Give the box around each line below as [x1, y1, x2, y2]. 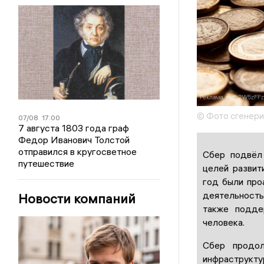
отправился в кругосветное [18, 146, 137, 157]
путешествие [18, 157, 75, 169]
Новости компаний [18, 190, 136, 207]
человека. [202, 216, 245, 228]
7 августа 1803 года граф [18, 122, 130, 134]
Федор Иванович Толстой [18, 134, 130, 146]
